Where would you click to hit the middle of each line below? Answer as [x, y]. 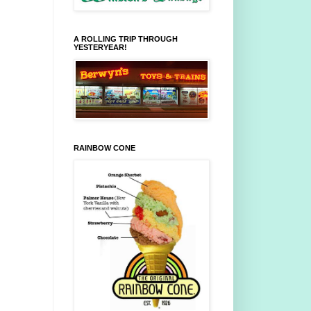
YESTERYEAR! [100, 48]
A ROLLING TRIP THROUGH [126, 39]
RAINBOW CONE [104, 148]
